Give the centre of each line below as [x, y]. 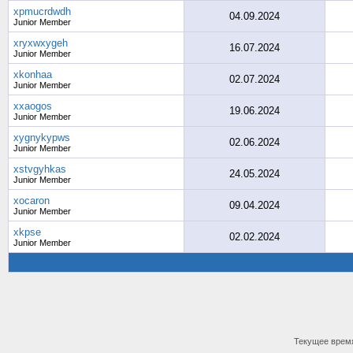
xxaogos [33, 106]
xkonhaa [33, 74]
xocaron [32, 201]
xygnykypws [42, 137]
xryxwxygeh [41, 43]
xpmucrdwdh [42, 11]
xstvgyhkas [40, 169]
